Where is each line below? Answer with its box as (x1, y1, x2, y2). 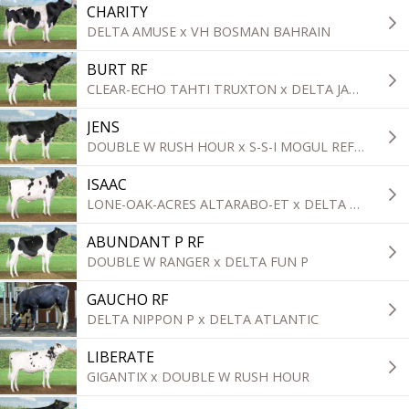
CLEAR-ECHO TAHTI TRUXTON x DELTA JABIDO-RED (349, 79, 360, 98)
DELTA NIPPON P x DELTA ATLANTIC (87, 309, 320, 328)
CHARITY (87, 2, 149, 23)
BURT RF (87, 59, 148, 80)
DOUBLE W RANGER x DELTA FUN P (87, 252, 309, 270)
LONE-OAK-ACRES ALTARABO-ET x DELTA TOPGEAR (350, 194, 361, 213)
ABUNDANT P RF (87, 231, 204, 252)
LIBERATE (87, 346, 155, 367)
